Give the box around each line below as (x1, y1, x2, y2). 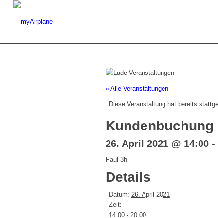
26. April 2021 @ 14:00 (106, 138, 209, 149)
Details (106, 169, 151, 185)
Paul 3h (106, 156, 127, 163)
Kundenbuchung (106, 118, 214, 134)
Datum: (109, 191, 129, 199)
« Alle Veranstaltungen (106, 85, 168, 92)
